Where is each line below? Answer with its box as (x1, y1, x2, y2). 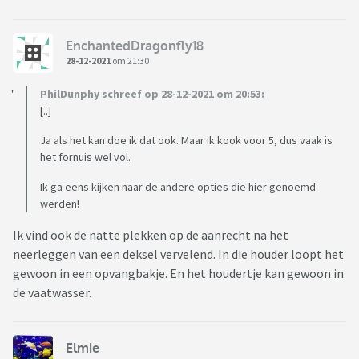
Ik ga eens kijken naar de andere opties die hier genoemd (40, 179, 316, 195)
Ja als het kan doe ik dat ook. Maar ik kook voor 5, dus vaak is (40, 133, 333, 148)
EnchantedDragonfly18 (66, 37, 204, 54)
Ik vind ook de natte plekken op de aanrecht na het (13, 227, 288, 244)
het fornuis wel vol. (40, 150, 131, 165)
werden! (40, 196, 79, 212)
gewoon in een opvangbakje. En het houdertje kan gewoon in (13, 265, 344, 282)
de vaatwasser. (13, 284, 91, 301)
